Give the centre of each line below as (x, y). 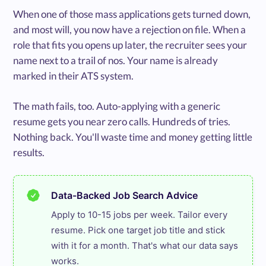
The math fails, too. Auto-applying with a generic (117, 106)
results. (29, 152)
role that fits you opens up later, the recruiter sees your (130, 45)
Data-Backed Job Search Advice (125, 195)
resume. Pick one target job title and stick (138, 230)
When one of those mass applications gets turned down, (132, 14)
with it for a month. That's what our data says (145, 245)
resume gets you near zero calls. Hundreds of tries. (122, 121)
